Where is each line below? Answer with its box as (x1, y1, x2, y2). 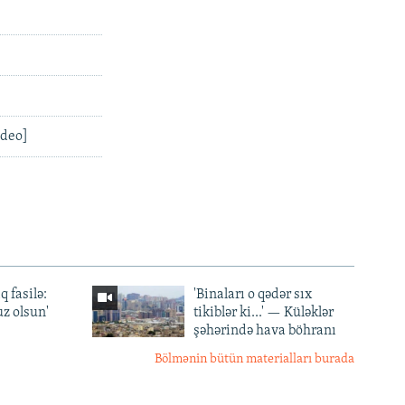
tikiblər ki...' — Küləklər (193, 305, 334, 320)
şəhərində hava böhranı (193, 323, 336, 338)
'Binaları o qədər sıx (193, 287, 312, 302)
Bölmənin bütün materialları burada (155, 352, 354, 366)
